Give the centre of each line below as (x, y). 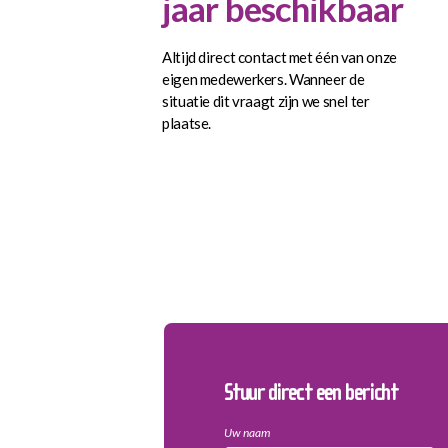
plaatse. (186, 122)
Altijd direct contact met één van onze (279, 56)
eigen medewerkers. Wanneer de (263, 78)
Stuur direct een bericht (311, 392)
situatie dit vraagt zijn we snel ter (266, 100)
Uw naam (247, 432)
